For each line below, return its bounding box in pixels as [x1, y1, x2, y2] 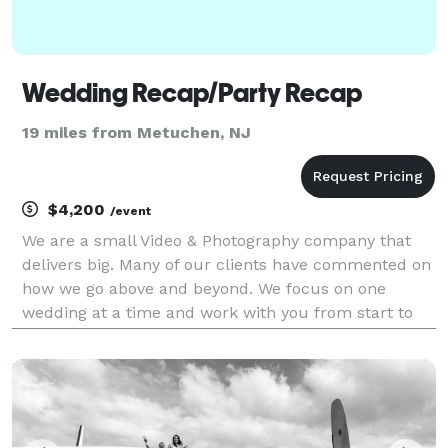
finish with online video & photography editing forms [22, 326, 424, 346]
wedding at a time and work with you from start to [22, 302, 413, 322]
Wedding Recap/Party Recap [22, 77, 362, 108]
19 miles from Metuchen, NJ [22, 122, 251, 142]
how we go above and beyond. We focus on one [22, 278, 386, 298]
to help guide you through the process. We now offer [22, 350, 430, 370]
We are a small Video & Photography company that [22, 230, 411, 250]
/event [110, 203, 151, 218]
